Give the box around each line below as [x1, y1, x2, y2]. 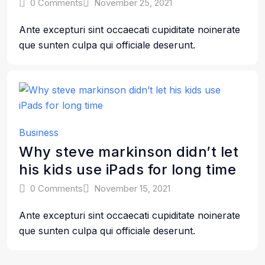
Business [19, 127, 59, 138]
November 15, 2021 [94, 183, 170, 194]
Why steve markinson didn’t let [19, 143, 238, 160]
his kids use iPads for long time [19, 161, 236, 178]
